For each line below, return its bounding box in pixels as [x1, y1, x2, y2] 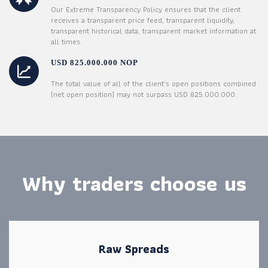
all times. [51, 35, 82, 48]
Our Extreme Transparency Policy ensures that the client [51, 2, 240, 16]
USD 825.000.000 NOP [51, 57, 138, 67]
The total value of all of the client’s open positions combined [51, 77, 256, 90]
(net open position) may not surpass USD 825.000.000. [51, 87, 237, 100]
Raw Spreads [99, 239, 169, 258]
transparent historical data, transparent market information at [51, 24, 256, 37]
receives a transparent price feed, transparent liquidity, [51, 13, 234, 26]
